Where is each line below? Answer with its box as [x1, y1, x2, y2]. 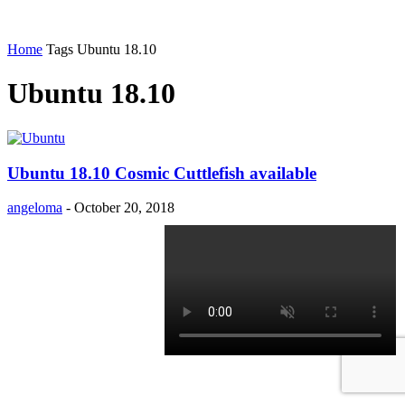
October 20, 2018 [74, 200, 174, 216]
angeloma [7, 200, 62, 216]
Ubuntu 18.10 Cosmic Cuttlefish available [7, 163, 316, 183]
